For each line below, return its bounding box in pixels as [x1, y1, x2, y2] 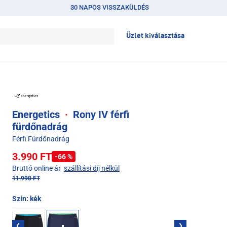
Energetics [12, 108, 62, 121]
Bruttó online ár [12, 164, 61, 172]
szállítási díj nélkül [64, 164, 120, 172]
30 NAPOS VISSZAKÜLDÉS [70, 4, 149, 11]
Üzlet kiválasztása [126, 32, 184, 40]
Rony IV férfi [70, 108, 129, 121]
